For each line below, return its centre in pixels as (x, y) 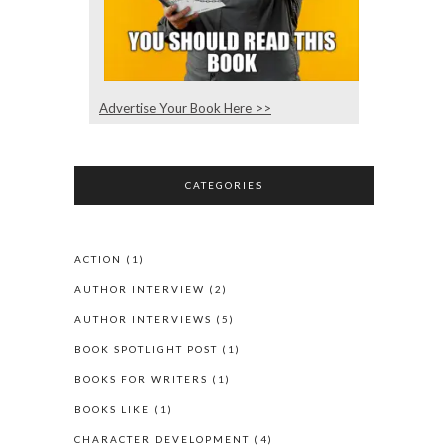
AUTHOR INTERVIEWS (143, 319)
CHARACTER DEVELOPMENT (162, 439)
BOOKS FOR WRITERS (141, 379)
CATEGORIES (224, 185)
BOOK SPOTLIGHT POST (146, 349)
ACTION (98, 259)
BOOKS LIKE (112, 409)
